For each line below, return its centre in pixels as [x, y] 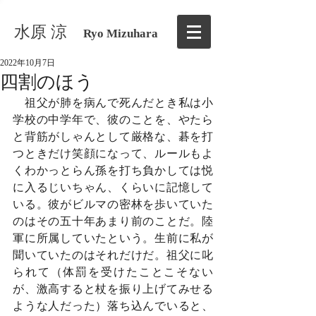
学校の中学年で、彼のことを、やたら [113, 120]
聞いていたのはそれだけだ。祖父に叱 [113, 255]
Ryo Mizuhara [121, 34]
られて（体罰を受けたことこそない [113, 272]
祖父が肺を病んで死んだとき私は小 [113, 103]
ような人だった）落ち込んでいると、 [113, 306]
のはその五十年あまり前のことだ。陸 [113, 221]
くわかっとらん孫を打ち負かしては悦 [113, 170]
